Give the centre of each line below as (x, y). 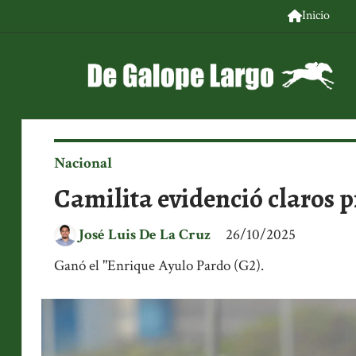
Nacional (83, 163)
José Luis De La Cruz (145, 234)
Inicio (315, 15)
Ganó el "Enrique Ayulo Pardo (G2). (159, 265)
